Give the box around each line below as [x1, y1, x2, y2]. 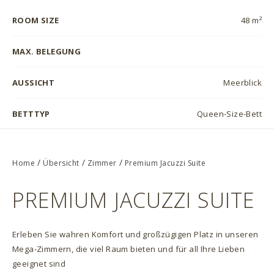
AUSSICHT [12, 77, 55, 88]
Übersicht [43, 158, 80, 168]
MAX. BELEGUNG [12, 46, 81, 57]
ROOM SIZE [12, 15, 59, 26]
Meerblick [223, 77, 262, 88]
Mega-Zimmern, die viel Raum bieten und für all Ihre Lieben [12, 243, 245, 254]
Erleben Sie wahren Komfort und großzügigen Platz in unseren [12, 229, 259, 240]
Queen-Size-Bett [197, 108, 262, 119]
